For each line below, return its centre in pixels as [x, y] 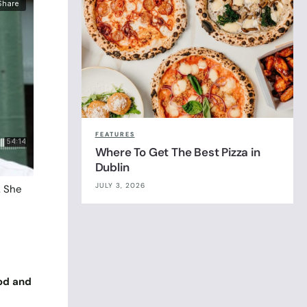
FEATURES [115, 135]
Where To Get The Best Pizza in [177, 152]
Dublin [112, 168]
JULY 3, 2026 [120, 186]
